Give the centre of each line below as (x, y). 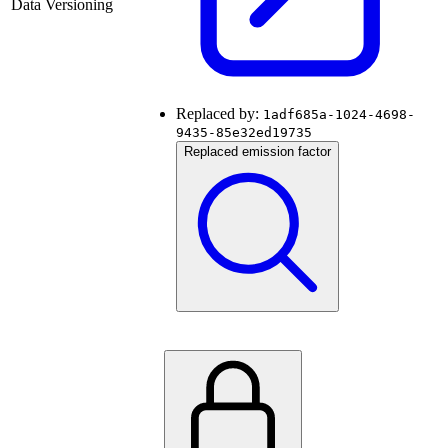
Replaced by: (219, 114)
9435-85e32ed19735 (244, 133)
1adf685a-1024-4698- (339, 115)
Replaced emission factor (257, 152)
